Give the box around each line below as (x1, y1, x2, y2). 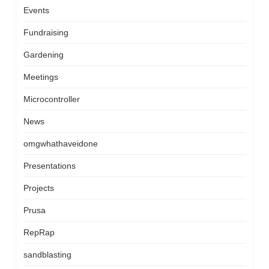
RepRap (23, 228, 55, 237)
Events (23, 5, 49, 15)
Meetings (23, 72, 58, 82)
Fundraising (23, 28, 68, 37)
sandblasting (23, 250, 71, 259)
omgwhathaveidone (23, 139, 98, 148)
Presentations (23, 161, 76, 171)
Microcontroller (23, 94, 80, 104)
